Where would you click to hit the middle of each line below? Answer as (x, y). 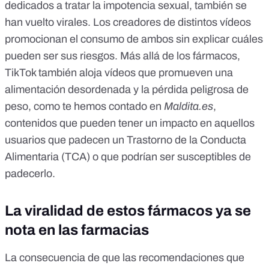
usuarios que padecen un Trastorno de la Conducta (125, 140)
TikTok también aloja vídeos (70, 73)
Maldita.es (189, 107)
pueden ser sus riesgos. (62, 56)
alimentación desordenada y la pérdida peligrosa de (127, 90)
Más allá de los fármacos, (180, 56)
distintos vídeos (214, 23)
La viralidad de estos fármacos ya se (128, 211)
